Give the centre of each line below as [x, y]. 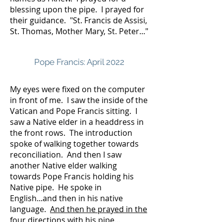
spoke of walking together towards [74, 144]
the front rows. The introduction [71, 133]
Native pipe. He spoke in [56, 187]
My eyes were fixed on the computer [78, 89]
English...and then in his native [66, 198]
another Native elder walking [63, 166]
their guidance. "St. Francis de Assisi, [79, 20]
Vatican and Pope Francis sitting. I [74, 111]
